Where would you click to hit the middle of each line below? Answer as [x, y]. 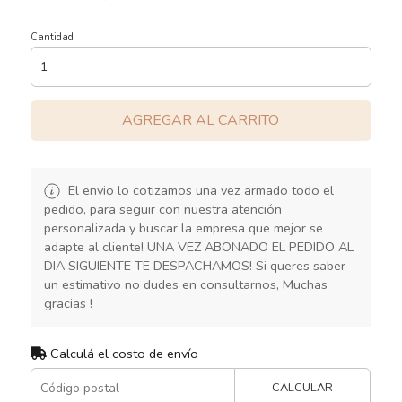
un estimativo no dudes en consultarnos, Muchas [185, 284]
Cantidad [52, 37]
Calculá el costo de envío [122, 353]
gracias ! [68, 303]
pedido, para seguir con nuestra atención [162, 209]
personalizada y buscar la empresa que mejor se [183, 227]
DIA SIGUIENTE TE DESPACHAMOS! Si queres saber [194, 265]
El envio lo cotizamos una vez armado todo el [199, 190]
